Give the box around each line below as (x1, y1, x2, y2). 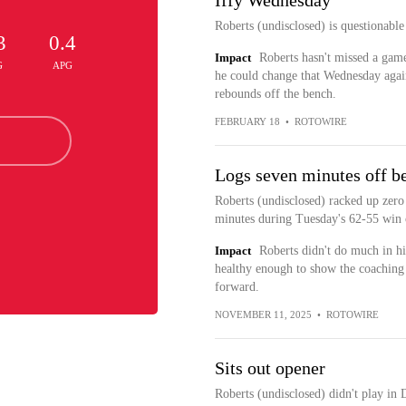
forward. (214, 280, 259, 294)
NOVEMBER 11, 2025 (214, 309, 312, 320)
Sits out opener (214, 358, 325, 378)
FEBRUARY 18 (214, 116, 280, 127)
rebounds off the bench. (214, 87, 336, 101)
